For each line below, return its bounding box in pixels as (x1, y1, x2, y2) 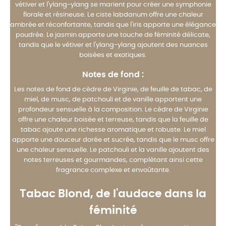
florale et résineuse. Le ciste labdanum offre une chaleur (23, 11, 203, 18)
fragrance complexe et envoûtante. (55, 166, 171, 174)
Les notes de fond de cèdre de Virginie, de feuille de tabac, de (14, 86, 212, 93)
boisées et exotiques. (79, 51, 147, 59)
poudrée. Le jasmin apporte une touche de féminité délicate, (16, 31, 210, 38)
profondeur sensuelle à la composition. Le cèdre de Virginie (18, 106, 208, 113)
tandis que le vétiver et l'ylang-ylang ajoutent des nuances (18, 41, 208, 48)
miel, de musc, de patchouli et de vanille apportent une (24, 96, 202, 103)
